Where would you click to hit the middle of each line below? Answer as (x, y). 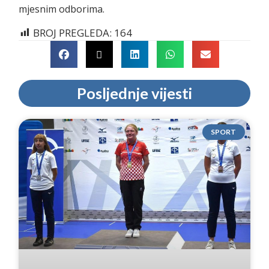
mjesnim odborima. (62, 9)
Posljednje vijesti (134, 93)
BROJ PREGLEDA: (73, 32)
